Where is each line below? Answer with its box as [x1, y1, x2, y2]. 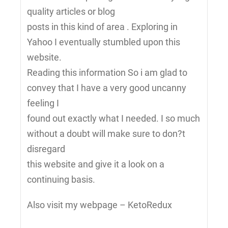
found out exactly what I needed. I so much [27, 113, 200, 124]
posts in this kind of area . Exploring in [27, 21, 178, 33]
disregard [27, 144, 65, 155]
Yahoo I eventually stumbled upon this [27, 37, 180, 48]
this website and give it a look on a [27, 159, 164, 170]
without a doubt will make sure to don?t [27, 128, 185, 139]
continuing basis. [27, 174, 95, 185]
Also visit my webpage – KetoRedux [27, 199, 172, 211]
